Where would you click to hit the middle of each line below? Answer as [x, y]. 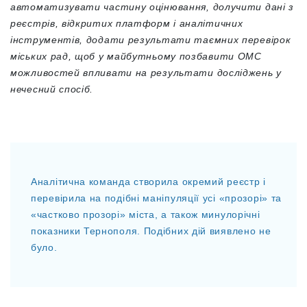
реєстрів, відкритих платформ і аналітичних [127, 23]
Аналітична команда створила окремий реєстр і [148, 182]
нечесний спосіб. [52, 89]
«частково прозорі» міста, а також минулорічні [146, 214]
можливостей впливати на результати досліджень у [146, 73]
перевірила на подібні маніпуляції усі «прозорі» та [157, 198]
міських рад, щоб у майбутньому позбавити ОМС [136, 56]
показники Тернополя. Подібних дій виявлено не [151, 231]
